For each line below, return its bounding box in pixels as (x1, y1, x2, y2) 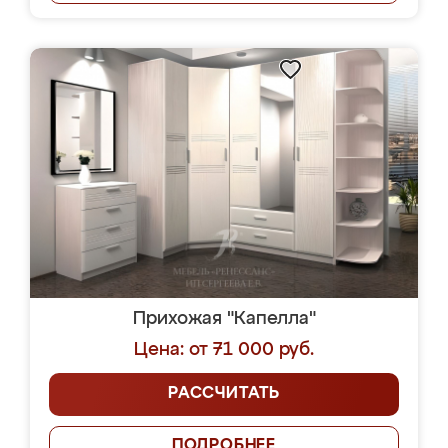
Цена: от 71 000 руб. (134, 341, 314, 359)
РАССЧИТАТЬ (168, 386, 280, 402)
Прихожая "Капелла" (132, 310, 316, 328)
